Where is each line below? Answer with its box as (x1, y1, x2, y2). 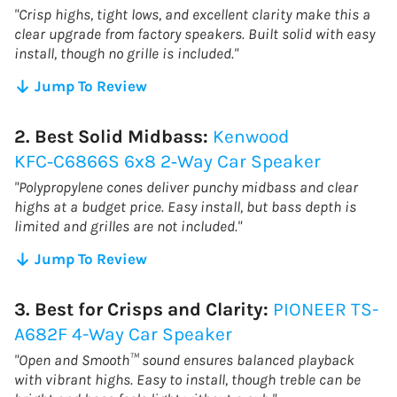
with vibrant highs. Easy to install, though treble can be (14, 370, 361, 388)
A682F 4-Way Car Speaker (14, 323, 232, 345)
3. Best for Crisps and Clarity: (14, 298, 273, 320)
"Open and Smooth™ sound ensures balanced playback (14, 350, 354, 369)
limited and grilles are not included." (14, 216, 242, 235)
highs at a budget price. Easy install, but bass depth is (14, 197, 356, 215)
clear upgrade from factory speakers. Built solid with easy (14, 24, 375, 43)
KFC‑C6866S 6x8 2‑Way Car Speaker (14, 150, 321, 172)
